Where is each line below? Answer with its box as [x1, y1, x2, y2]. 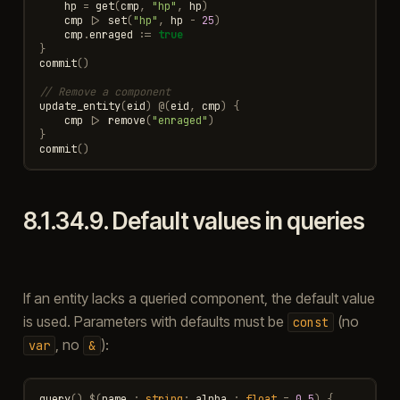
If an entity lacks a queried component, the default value [22, 288, 375, 307]
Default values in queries [112, 206, 365, 235]
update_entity [38, 98, 121, 113]
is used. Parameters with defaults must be [22, 312, 287, 330]
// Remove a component [38, 84, 171, 99]
